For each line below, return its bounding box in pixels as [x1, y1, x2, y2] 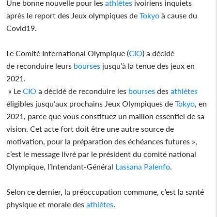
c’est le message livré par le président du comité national [6, 149, 197, 158]
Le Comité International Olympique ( [6, 48, 129, 58]
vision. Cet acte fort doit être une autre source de [6, 124, 174, 133]
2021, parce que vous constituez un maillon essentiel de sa [6, 111, 205, 121]
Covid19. [6, 23, 37, 32]
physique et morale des [6, 199, 87, 209]
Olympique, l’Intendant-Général [6, 161, 116, 171]
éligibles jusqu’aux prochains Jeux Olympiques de [6, 98, 175, 108]
